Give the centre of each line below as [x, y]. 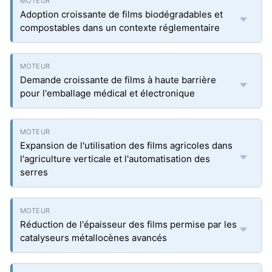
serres [34, 172]
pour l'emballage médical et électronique [107, 93]
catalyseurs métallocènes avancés [93, 238]
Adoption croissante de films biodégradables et [121, 14]
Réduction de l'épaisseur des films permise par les [128, 224]
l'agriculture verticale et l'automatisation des [115, 159]
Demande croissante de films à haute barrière [118, 80]
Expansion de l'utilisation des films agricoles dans [126, 145]
